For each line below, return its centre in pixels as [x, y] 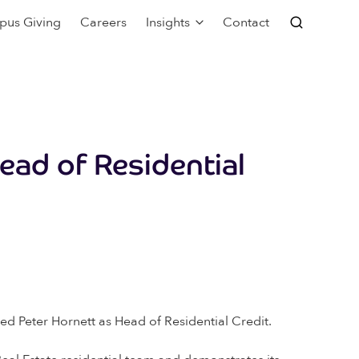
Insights [167, 22]
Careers [103, 22]
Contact [246, 22]
